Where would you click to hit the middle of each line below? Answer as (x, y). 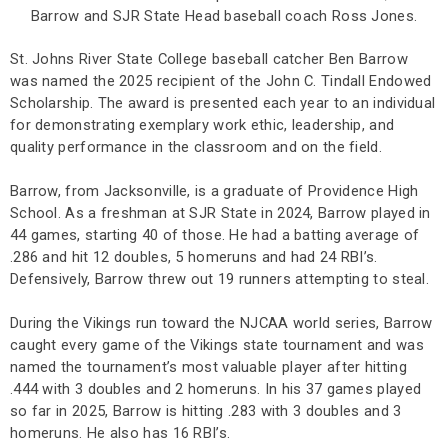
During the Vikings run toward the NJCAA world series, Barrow (221, 323)
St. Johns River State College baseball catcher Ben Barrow (209, 59)
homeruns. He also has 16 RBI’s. (120, 433)
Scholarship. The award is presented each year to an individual (223, 103)
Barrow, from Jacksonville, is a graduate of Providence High (214, 191)
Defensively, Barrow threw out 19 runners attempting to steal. (220, 279)
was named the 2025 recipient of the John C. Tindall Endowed (221, 81)
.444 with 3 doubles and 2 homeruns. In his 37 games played (216, 389)
